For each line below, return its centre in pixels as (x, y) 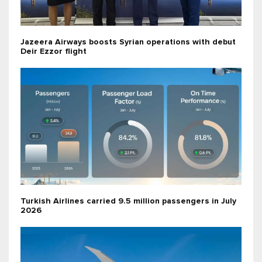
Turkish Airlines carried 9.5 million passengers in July (128, 201)
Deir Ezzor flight (54, 51)
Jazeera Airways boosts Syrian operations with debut (128, 42)
